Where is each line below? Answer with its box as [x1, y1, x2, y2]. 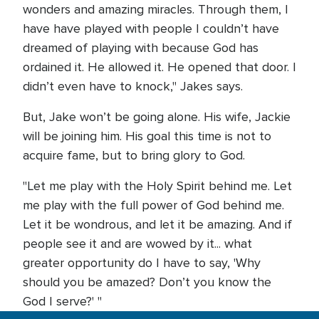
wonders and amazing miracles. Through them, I [23, 1, 288, 17]
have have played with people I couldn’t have [23, 21, 279, 36]
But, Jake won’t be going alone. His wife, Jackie [23, 109, 291, 125]
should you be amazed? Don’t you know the [23, 274, 271, 290]
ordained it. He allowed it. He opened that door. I [23, 59, 296, 75]
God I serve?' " [23, 293, 102, 309]
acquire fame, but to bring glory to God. [23, 147, 245, 163]
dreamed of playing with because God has [23, 40, 258, 56]
